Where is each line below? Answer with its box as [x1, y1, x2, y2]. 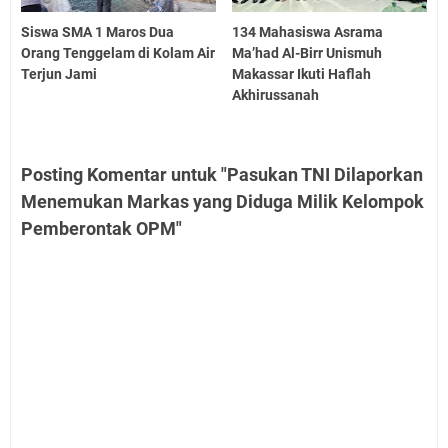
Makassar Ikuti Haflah [232, 66, 372, 83]
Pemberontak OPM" [21, 218, 182, 240]
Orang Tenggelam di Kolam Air [21, 45, 215, 62]
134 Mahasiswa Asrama [232, 24, 384, 41]
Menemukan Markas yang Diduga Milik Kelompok [21, 191, 424, 213]
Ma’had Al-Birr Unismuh [232, 45, 383, 62]
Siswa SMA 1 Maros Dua [21, 24, 174, 41]
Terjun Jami [21, 66, 97, 83]
